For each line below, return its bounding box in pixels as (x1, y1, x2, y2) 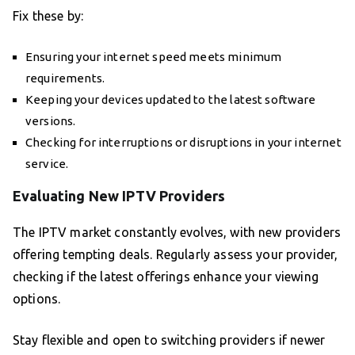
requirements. (25, 71, 105, 86)
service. (25, 157, 69, 171)
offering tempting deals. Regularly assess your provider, (13, 247, 338, 262)
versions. (25, 114, 76, 128)
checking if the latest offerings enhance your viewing (13, 269, 319, 284)
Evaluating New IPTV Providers (13, 188, 226, 204)
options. (13, 292, 61, 307)
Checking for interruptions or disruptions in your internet (25, 136, 342, 150)
